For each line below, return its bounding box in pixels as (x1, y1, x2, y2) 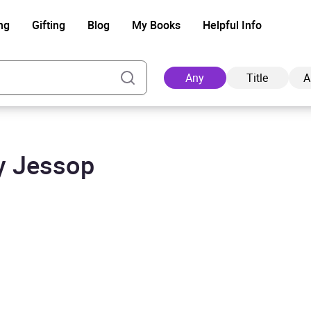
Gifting (31, 17, 65, 33)
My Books (131, 17, 180, 33)
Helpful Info (202, 17, 262, 33)
